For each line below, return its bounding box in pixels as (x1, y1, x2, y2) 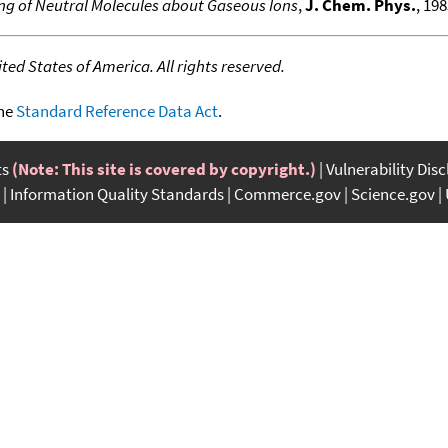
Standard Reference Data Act (16, 99, 218, 122)
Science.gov (351, 182, 435, 205)
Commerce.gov (234, 182, 341, 205)
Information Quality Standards (10, 182, 224, 205)
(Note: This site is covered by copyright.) (12, 157, 316, 180)
